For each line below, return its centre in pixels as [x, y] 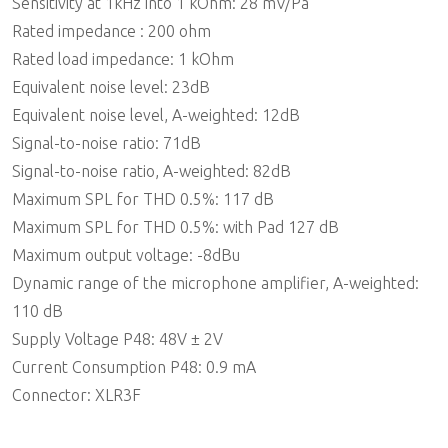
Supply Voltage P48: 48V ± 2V [117, 339]
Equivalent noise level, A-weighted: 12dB [156, 115]
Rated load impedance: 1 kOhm [123, 59]
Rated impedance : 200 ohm [111, 31]
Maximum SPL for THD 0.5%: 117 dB [143, 199]
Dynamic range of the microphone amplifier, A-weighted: [215, 283]
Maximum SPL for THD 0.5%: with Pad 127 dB [175, 227]
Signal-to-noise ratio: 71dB [106, 143]
